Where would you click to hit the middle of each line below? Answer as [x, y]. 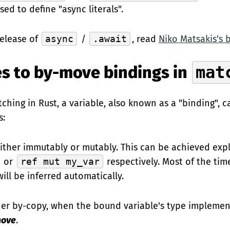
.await [110, 39]
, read [145, 39]
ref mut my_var [60, 161]
